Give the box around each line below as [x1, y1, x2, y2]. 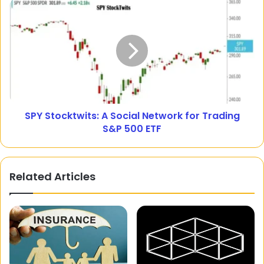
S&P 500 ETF [103, 121, 161, 136]
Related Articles [9, 169, 95, 184]
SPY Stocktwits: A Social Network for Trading [24, 108, 240, 123]
